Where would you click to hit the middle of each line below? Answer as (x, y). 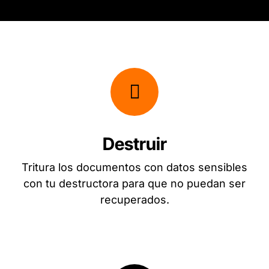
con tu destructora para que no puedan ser (134, 184)
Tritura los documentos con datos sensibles (134, 168)
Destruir (134, 144)
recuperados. (134, 200)
